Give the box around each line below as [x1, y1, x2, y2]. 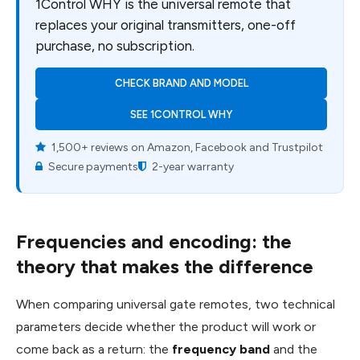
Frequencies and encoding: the [16, 229, 292, 253]
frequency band [172, 341, 270, 357]
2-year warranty [149, 159, 234, 174]
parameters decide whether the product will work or [16, 318, 316, 334]
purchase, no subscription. [35, 37, 194, 54]
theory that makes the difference [16, 254, 313, 278]
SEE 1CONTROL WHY [130, 108, 232, 121]
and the [270, 341, 317, 357]
